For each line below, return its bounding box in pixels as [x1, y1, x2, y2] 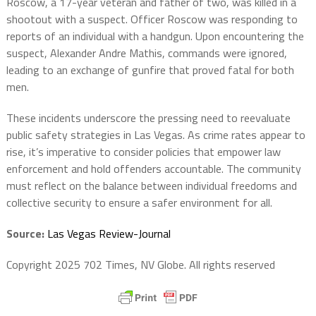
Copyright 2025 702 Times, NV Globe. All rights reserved [6, 255, 275, 273]
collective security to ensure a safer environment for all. [6, 193, 272, 211]
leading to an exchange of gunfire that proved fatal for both [6, 61, 294, 78]
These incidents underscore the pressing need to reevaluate [6, 109, 291, 126]
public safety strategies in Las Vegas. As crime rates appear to [6, 126, 305, 143]
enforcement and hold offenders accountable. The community [6, 159, 301, 177]
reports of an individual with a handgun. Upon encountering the [6, 27, 304, 44]
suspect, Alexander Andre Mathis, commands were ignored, [6, 44, 287, 61]
